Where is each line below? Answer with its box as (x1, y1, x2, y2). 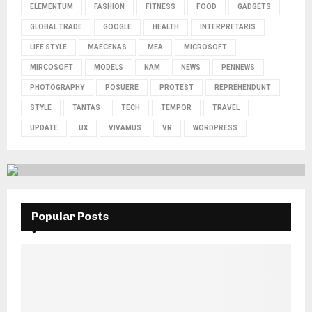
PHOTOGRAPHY (30, 83, 84, 91)
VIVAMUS (109, 123, 141, 132)
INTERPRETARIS (200, 22, 256, 31)
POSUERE (105, 83, 139, 91)
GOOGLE (103, 22, 132, 31)
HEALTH (153, 22, 179, 31)
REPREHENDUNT (214, 83, 271, 91)
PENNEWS (221, 63, 255, 71)
